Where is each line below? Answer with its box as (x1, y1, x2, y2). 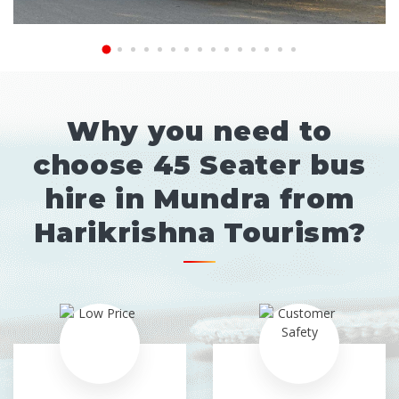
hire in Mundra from (44, 182, 355, 216)
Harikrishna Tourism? (33, 216, 366, 250)
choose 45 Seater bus (33, 148, 366, 183)
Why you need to (67, 114, 332, 149)
